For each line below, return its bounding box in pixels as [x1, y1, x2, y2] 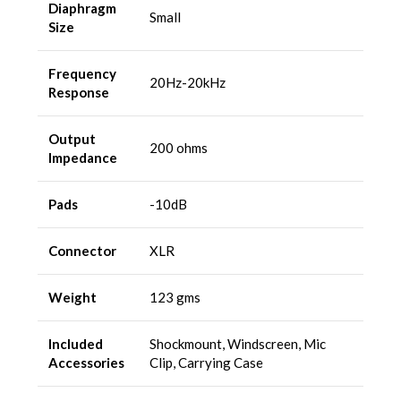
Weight [48, 288, 97, 305]
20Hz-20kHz [149, 73, 226, 90]
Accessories [48, 354, 124, 371]
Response [48, 83, 109, 100]
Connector [48, 242, 116, 259]
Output [48, 130, 96, 147]
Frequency [48, 64, 116, 81]
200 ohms [149, 139, 208, 156]
